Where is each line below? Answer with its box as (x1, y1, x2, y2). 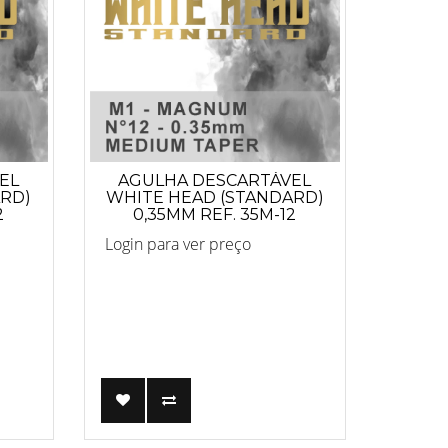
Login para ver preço (104, 233, 251, 255)
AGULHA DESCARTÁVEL (118, 171, 312, 190)
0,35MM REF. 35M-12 (133, 205, 297, 224)
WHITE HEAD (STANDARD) (105, 188, 324, 207)
